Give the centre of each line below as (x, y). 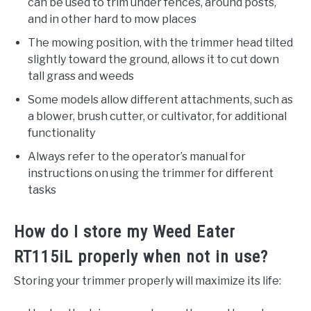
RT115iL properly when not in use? (141, 257)
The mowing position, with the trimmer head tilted (160, 43)
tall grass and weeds (81, 76)
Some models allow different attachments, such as (160, 100)
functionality (61, 133)
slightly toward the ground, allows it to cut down (153, 60)
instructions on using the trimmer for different (151, 174)
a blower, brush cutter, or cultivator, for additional (157, 117)
